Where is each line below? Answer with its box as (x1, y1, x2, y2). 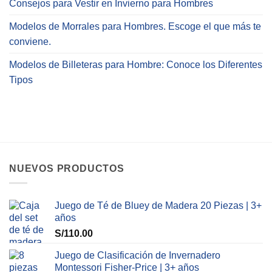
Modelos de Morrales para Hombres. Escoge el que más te (9, 21, 261, 32)
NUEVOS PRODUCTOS (9, 163, 124, 174)
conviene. (9, 36, 51, 47)
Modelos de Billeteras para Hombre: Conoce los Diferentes (9, 59, 262, 70)
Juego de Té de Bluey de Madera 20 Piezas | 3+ (55, 200, 262, 211)
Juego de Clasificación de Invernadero (55, 250, 220, 261)
